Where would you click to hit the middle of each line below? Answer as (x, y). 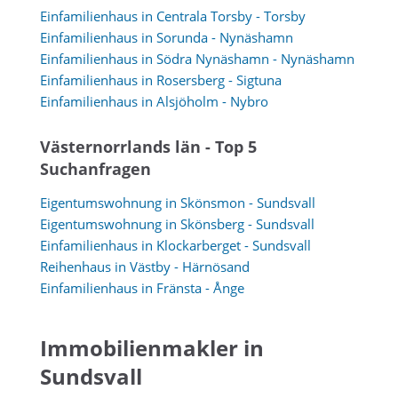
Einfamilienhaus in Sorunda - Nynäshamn (167, 37)
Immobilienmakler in (152, 348)
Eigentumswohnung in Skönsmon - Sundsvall (178, 203)
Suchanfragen (96, 168)
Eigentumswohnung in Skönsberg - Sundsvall (177, 224)
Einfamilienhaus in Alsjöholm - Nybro (154, 101)
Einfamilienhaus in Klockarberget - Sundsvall (175, 245)
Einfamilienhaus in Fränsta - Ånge (142, 288)
